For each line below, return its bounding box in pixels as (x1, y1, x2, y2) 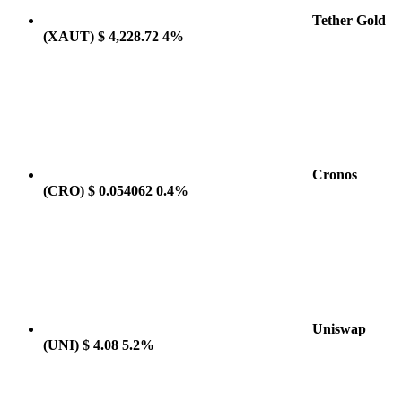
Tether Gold (312, 13, 386, 28)
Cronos (312, 167, 357, 182)
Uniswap (312, 321, 366, 336)
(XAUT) (43, 29, 94, 44)
